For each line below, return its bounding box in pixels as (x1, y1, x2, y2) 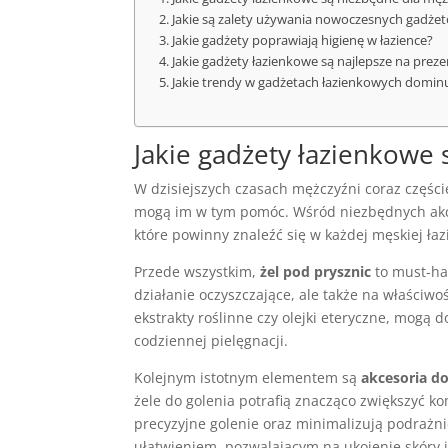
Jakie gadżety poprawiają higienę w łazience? (171, 32, 433, 49)
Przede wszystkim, (134, 262, 261, 281)
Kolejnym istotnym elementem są (134, 368, 362, 387)
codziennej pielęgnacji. (134, 331, 289, 350)
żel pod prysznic (260, 262, 372, 281)
